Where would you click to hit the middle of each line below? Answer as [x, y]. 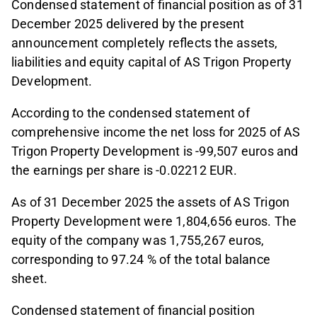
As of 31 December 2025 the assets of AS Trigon [151, 202]
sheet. [30, 279]
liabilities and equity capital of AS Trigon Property [152, 62]
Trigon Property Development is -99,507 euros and [155, 151]
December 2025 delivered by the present [128, 24]
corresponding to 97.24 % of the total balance [141, 260]
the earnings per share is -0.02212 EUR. [124, 171]
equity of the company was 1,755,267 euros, [138, 241]
